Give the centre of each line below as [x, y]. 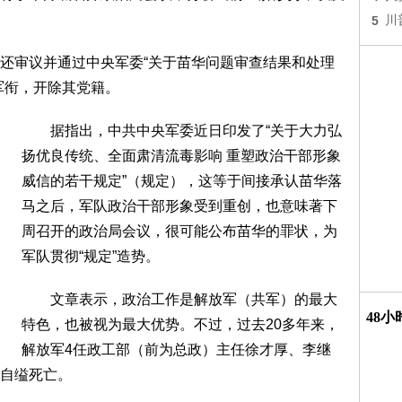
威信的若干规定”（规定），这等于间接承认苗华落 [182, 181]
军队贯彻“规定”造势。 [91, 256]
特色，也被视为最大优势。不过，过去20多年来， [180, 324]
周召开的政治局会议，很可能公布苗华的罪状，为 [179, 231]
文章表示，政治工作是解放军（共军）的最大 [179, 299]
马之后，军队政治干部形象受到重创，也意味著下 [179, 206]
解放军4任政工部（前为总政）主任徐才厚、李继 [176, 350]
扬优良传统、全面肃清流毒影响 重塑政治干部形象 [181, 156]
